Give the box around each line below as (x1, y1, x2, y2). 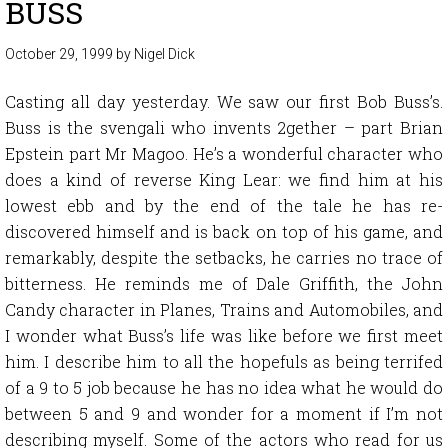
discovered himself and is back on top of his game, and (5, 221, 443, 243)
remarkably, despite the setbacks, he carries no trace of (5, 247, 443, 269)
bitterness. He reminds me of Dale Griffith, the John (5, 273, 443, 295)
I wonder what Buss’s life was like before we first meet (5, 325, 443, 347)
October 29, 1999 (5, 46, 113, 63)
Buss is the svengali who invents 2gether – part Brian (5, 117, 443, 139)
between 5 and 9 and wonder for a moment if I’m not (5, 403, 443, 425)
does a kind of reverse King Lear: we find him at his (5, 169, 443, 191)
